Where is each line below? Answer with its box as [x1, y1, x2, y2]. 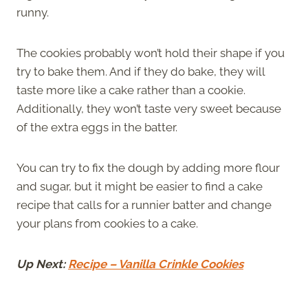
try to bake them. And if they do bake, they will [16, 64, 265, 78]
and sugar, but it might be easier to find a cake [16, 179, 263, 193]
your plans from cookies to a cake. [16, 216, 201, 230]
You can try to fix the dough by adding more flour [16, 160, 280, 175]
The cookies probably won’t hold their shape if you [16, 45, 285, 60]
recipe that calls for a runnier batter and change [16, 197, 272, 212]
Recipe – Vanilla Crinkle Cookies [68, 256, 243, 271]
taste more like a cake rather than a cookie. [16, 82, 245, 97]
